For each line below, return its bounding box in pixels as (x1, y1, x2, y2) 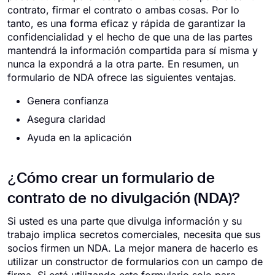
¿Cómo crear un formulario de (7, 171, 215, 186)
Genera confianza (27, 95, 109, 107)
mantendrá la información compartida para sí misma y (7, 44, 258, 56)
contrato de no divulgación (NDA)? (7, 192, 239, 206)
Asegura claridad (27, 113, 106, 125)
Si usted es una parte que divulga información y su (7, 215, 242, 227)
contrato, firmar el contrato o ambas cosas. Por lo (7, 4, 239, 16)
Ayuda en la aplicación (27, 131, 131, 144)
